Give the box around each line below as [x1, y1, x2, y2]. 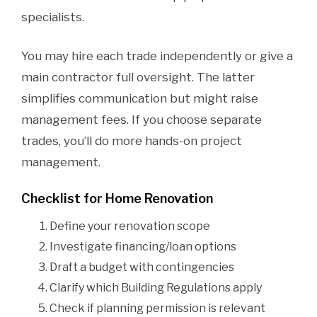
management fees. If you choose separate [21, 113, 262, 127]
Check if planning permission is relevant [50, 301, 265, 315]
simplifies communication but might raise [21, 91, 258, 105]
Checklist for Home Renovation [21, 191, 213, 206]
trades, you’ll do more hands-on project [21, 134, 242, 148]
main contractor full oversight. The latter [21, 70, 255, 84]
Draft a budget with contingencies [50, 260, 234, 274]
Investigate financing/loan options [50, 240, 236, 253]
